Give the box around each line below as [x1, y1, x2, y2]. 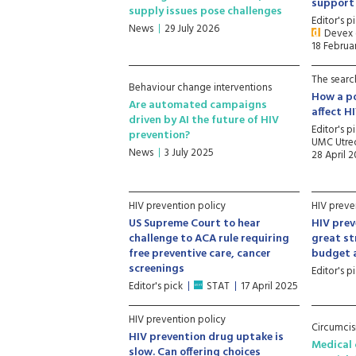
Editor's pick [129, 278, 183, 295]
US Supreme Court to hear [129, 215, 261, 233]
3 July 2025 [164, 145, 214, 161]
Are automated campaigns [129, 96, 267, 114]
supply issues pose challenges [129, 2, 282, 21]
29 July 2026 [164, 21, 219, 37]
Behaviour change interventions [129, 79, 272, 96]
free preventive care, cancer [129, 245, 271, 263]
